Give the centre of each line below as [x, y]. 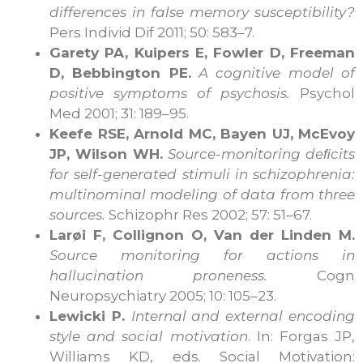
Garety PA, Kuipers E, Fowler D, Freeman [202, 52]
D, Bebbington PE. [120, 73]
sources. [77, 214]
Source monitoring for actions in [202, 255]
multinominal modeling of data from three [202, 194]
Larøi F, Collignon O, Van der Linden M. [202, 235]
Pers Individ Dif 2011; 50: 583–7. [152, 32]
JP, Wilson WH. [106, 154]
